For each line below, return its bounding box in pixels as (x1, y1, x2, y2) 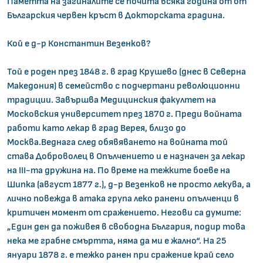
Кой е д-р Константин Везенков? (7, 39, 151, 49)
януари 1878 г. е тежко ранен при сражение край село (7, 250, 234, 260)
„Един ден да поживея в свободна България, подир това (7, 222, 245, 232)
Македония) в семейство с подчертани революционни (7, 81, 240, 91)
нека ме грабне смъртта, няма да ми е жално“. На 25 (7, 236, 226, 246)
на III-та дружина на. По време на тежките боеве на (7, 166, 230, 176)
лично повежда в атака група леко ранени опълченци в (7, 194, 239, 204)
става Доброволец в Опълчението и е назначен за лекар (7, 151, 245, 161)
